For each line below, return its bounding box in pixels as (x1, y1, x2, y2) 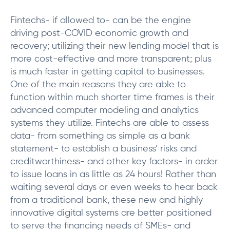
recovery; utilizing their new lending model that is (10, 42, 219, 51)
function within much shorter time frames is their (10, 93, 215, 102)
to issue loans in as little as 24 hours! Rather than (10, 170, 216, 179)
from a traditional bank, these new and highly (10, 196, 203, 205)
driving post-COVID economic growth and (10, 29, 188, 38)
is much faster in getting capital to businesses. (10, 67, 205, 76)
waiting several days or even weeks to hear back (10, 183, 218, 192)
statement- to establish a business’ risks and (10, 144, 197, 154)
